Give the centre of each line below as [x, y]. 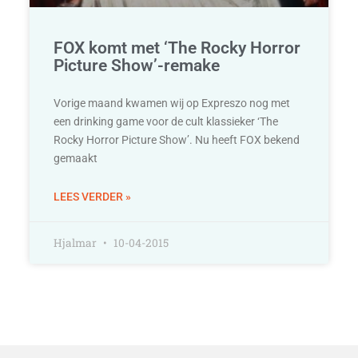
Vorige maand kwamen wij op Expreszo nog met [172, 103]
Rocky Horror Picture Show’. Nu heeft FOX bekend [177, 139]
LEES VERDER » [93, 196]
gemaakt [76, 158]
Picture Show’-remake [137, 65]
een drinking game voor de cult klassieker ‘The [166, 121]
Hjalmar [77, 243]
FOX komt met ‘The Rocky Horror [177, 48]
